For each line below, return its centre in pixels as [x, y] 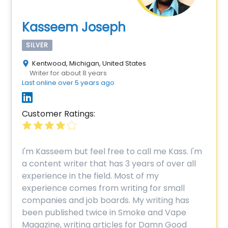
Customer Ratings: [59, 113]
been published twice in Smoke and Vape [104, 212]
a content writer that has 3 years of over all [109, 163]
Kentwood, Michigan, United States [89, 63]
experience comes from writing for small [104, 188]
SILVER [37, 45]
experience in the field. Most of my [91, 176]
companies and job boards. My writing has [106, 200]
